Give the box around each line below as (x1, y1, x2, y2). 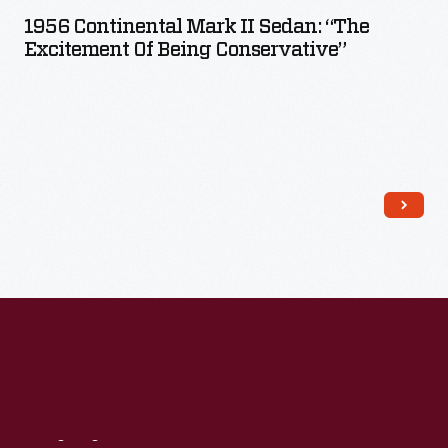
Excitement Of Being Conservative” (24, 40, 346, 60)
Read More (206, 232, 283, 247)
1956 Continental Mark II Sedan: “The (24, 17, 369, 37)
